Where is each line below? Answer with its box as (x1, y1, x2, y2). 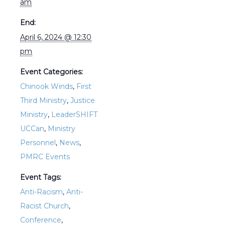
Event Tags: (20, 173, 61, 182)
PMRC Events (20, 152, 70, 162)
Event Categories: (20, 67, 83, 77)
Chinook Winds (20, 82, 73, 91)
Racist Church (20, 201, 69, 211)
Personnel (20, 138, 56, 148)
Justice (70, 96, 95, 105)
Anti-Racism (20, 187, 63, 197)
